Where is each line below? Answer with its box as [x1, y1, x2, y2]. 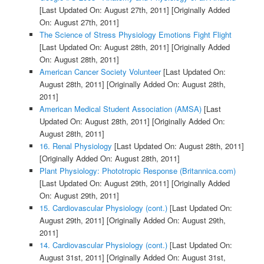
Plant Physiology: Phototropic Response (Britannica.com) [39, 165, 236, 177]
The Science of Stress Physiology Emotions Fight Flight [39, 29, 232, 41]
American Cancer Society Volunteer [39, 66, 161, 78]
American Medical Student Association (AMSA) [39, 103, 202, 115]
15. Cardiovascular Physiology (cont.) [39, 202, 167, 214]
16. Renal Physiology [39, 140, 112, 152]
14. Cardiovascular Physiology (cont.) [39, 239, 167, 251]
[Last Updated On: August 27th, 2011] [39, 4, 169, 16]
